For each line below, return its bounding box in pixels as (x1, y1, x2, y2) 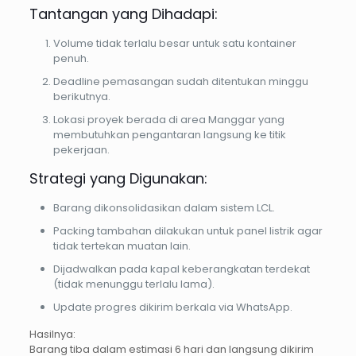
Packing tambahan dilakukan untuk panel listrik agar (52, 223, 323, 239)
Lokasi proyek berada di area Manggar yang (52, 112, 284, 128)
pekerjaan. (52, 142, 110, 158)
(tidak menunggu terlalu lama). (52, 277, 215, 292)
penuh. (52, 51, 89, 67)
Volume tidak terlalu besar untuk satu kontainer (52, 36, 296, 52)
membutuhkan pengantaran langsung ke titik (52, 127, 286, 143)
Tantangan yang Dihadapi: (29, 4, 218, 25)
